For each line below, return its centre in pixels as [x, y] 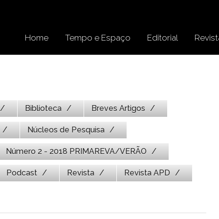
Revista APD [147, 173]
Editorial [163, 38]
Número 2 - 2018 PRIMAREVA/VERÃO [76, 151]
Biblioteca [43, 108]
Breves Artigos [118, 108]
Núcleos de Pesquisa [66, 130]
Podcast [22, 173]
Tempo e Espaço [98, 38]
